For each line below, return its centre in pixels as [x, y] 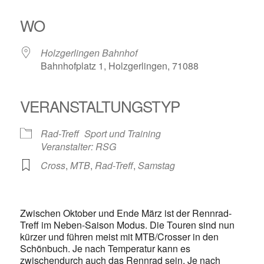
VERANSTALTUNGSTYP [100, 106]
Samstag [156, 165]
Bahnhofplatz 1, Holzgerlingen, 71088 [119, 66]
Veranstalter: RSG [78, 146]
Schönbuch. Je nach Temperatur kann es [105, 248]
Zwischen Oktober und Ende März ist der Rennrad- [126, 213]
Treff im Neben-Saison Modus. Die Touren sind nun [127, 225]
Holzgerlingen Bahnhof [89, 53]
